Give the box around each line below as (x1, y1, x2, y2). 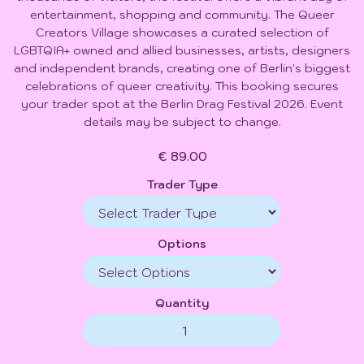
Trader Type (146, 176, 218, 192)
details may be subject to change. (83, 114, 281, 129)
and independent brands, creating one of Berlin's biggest (14, 60, 350, 76)
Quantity (155, 295, 209, 310)
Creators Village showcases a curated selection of (35, 24, 329, 40)
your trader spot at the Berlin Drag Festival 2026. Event (21, 96, 343, 111)
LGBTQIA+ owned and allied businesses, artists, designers (14, 42, 350, 58)
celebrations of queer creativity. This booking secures (25, 78, 339, 93)
